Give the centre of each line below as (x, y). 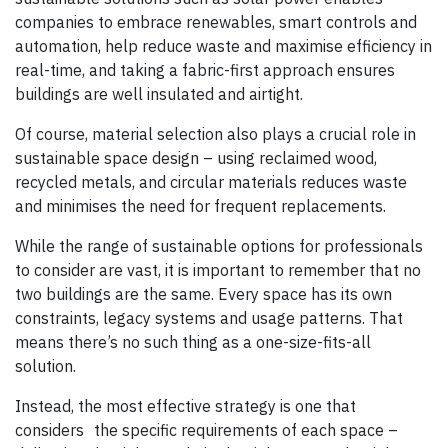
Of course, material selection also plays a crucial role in (215, 134)
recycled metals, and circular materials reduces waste (211, 182)
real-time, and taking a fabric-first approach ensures (205, 70)
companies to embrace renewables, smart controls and (216, 22)
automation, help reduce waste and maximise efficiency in (223, 46)
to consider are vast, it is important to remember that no (218, 270)
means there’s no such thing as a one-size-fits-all (193, 342)
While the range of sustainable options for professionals (219, 246)
